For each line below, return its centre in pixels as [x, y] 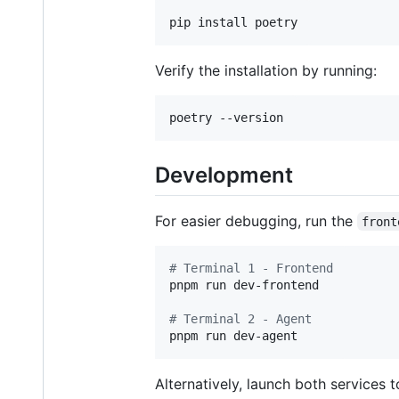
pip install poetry [233, 22]
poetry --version [226, 117]
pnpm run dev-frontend [244, 285]
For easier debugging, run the [256, 220]
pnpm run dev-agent [233, 335]
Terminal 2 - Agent [244, 318]
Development [224, 175]
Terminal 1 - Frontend [255, 268]
